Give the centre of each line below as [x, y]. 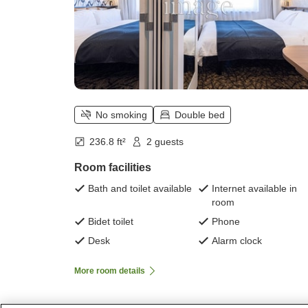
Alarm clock [237, 240]
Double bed [200, 114]
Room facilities [113, 167]
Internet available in [254, 188]
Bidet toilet [111, 221]
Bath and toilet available [140, 188]
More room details [110, 271]
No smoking [121, 114]
